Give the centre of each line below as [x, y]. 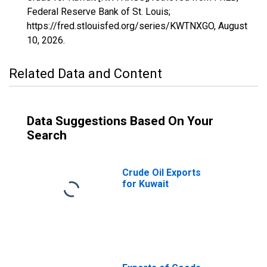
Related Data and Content [86, 74]
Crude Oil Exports [162, 173]
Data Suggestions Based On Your [120, 121]
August [233, 26]
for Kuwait [145, 184]
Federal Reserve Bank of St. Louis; [99, 12]
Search [47, 135]
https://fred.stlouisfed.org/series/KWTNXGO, [122, 26]
